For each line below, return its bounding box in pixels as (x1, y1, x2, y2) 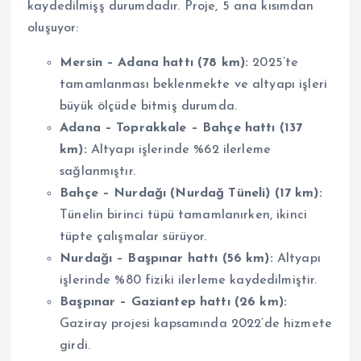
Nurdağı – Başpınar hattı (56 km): (60, 251, 273, 265)
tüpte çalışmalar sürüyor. (60, 230, 207, 243)
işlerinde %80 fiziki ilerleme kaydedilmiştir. (60, 273, 317, 287)
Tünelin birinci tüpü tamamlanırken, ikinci (60, 208, 307, 222)
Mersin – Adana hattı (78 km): (60, 56, 249, 69)
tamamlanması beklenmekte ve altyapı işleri (60, 77, 327, 91)
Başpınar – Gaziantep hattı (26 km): (60, 295, 288, 309)
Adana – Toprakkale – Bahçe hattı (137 (60, 121, 303, 135)
